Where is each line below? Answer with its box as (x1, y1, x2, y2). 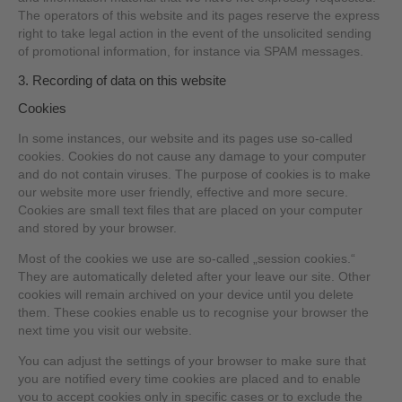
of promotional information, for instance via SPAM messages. (18, 44, 364, 58)
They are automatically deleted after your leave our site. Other (18, 269, 371, 284)
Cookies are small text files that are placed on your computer (18, 204, 363, 218)
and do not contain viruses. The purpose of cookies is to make (18, 168, 371, 182)
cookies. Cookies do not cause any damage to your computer (18, 150, 367, 164)
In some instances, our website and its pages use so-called (18, 132, 354, 146)
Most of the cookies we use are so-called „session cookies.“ (18, 251, 356, 266)
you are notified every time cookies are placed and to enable (18, 371, 362, 386)
